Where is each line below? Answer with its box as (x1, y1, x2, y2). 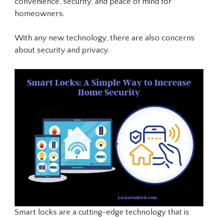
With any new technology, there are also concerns (15, 34, 195, 42)
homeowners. (15, 9, 64, 18)
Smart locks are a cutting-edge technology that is (15, 207, 189, 217)
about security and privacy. (15, 46, 109, 54)
